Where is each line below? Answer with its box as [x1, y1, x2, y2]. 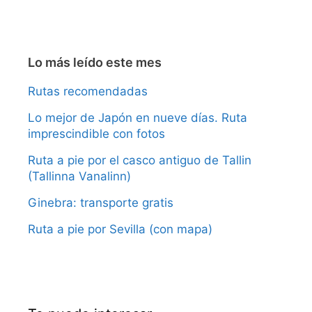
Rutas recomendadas [28, 84, 148, 99]
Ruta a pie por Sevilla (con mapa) [28, 222, 212, 237]
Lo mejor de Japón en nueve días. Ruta [28, 111, 247, 125]
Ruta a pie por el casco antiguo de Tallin [28, 153, 251, 168]
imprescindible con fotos [28, 127, 165, 141]
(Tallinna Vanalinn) [28, 169, 131, 184]
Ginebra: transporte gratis [28, 196, 173, 210]
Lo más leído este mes [28, 55, 162, 70]
